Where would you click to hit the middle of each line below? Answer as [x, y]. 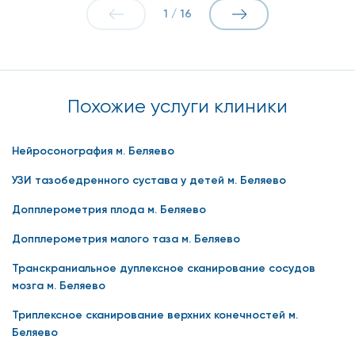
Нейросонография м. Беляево [93, 151]
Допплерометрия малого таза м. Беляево [126, 239]
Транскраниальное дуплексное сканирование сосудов [164, 269]
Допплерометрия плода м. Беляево [109, 210]
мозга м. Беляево [59, 286]
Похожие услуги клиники [177, 107]
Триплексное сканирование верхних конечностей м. [155, 315]
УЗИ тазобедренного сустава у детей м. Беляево [149, 181]
